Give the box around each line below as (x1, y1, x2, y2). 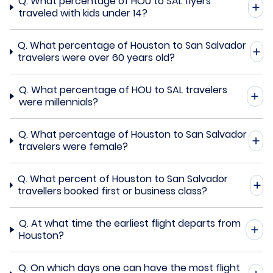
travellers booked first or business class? (17, 183, 207, 198)
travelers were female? (18, 139, 128, 154)
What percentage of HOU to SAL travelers (30, 82, 227, 97)
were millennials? (18, 94, 98, 109)
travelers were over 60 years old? (17, 50, 175, 65)
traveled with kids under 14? (18, 5, 147, 20)
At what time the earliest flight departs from (31, 216, 241, 230)
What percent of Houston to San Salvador (29, 171, 228, 186)
